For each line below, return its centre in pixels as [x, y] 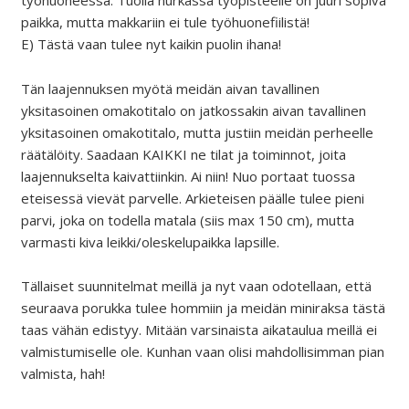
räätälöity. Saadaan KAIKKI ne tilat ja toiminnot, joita [183, 154]
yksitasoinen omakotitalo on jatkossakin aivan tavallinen [193, 110]
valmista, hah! [63, 374]
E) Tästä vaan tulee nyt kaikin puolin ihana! [151, 44]
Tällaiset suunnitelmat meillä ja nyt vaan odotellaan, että [196, 286]
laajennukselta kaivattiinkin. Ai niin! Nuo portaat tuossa [188, 176]
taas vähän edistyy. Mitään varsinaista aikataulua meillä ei [199, 330]
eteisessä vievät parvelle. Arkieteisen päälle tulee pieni [192, 198]
